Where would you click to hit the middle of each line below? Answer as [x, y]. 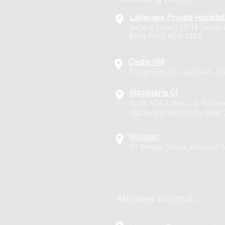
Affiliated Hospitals [157, 199]
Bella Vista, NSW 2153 [165, 37]
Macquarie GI [153, 93]
